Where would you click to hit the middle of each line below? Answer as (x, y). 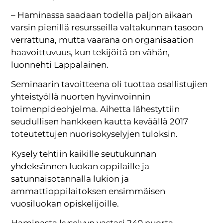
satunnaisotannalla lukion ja (70, 178)
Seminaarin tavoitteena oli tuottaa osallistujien (110, 84)
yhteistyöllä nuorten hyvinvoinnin (81, 97)
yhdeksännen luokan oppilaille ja (80, 166)
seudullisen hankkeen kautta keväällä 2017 (100, 122)
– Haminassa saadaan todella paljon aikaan (102, 15)
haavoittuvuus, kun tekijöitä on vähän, (91, 53)
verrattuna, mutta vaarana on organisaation (103, 40)
